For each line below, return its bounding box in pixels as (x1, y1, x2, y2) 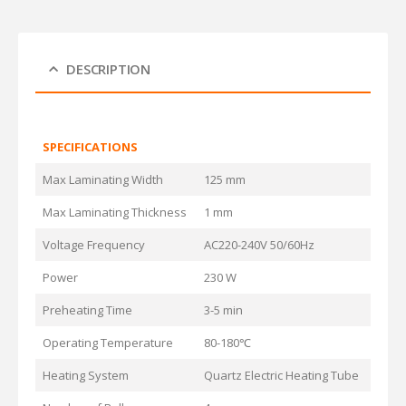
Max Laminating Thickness (42, 204, 187, 221)
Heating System (42, 367, 129, 384)
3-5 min (203, 302, 243, 319)
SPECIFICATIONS (42, 139, 138, 156)
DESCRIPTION (66, 60, 150, 79)
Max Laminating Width (42, 171, 163, 188)
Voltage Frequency (42, 237, 145, 254)
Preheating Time (42, 302, 132, 319)
